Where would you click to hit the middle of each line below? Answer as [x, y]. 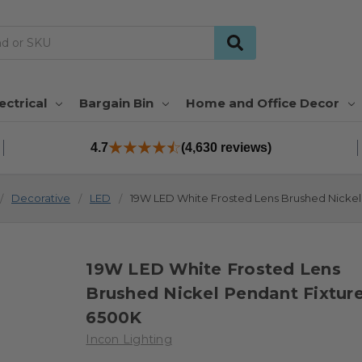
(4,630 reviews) [226, 147]
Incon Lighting [129, 339]
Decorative [41, 198]
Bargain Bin [116, 103]
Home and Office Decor [262, 103]
